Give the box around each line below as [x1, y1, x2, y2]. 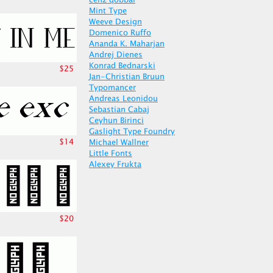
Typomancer [89, 82, 136, 94]
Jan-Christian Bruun [89, 71, 165, 83]
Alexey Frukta [89, 158, 141, 171]
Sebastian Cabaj [89, 104, 149, 116]
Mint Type [89, 5, 127, 17]
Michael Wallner [89, 136, 149, 149]
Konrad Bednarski [89, 60, 155, 72]
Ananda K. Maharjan [89, 38, 165, 50]
